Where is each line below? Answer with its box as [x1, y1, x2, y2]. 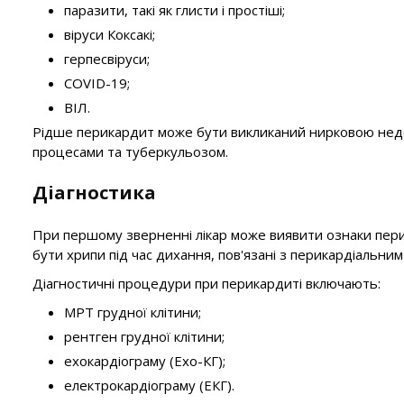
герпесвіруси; [64, 50, 150, 68]
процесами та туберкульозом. [32, 142, 228, 161]
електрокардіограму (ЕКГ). [64, 376, 234, 394]
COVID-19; [64, 74, 130, 92]
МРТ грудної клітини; [64, 303, 201, 321]
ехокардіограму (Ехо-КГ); [64, 352, 225, 370]
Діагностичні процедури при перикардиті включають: [32, 274, 381, 292]
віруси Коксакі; [64, 25, 155, 43]
